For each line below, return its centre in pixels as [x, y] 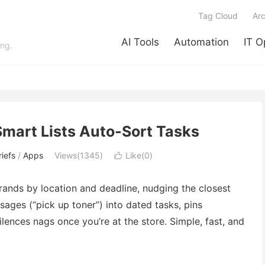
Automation [201, 42]
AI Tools [140, 42]
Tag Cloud [218, 16]
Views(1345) [79, 155]
